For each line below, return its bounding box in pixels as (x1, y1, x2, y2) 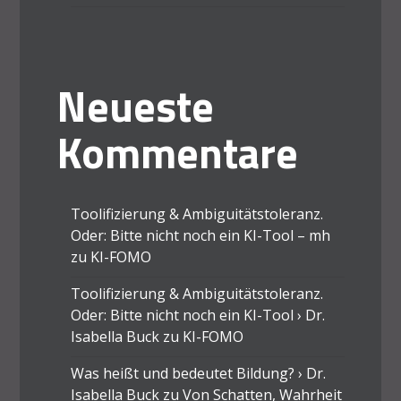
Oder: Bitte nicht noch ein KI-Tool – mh (70, 225, 330, 245)
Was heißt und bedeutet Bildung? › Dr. (70, 363, 326, 383)
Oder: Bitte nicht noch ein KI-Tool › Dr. (70, 304, 325, 325)
